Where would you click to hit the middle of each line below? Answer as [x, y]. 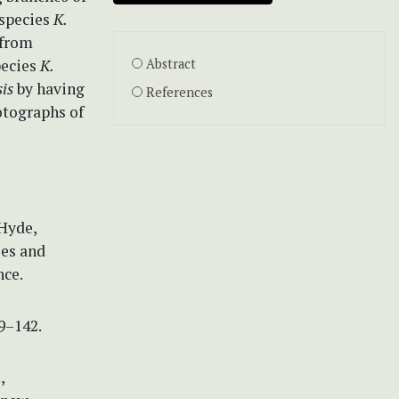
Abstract [171, 63]
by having [49, 88]
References [179, 92]
